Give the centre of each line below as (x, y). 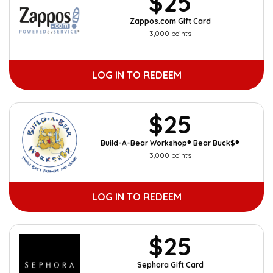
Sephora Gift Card (170, 265)
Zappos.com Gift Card (170, 21)
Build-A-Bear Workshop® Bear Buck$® (170, 143)
